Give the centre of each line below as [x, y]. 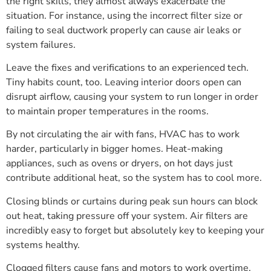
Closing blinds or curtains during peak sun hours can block [132, 201]
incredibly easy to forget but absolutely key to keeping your [135, 230]
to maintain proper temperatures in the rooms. [107, 112]
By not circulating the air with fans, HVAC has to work [123, 135]
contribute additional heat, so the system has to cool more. [134, 178]
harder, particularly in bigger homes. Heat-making [114, 149]
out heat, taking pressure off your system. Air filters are [127, 216]
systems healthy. [43, 245]
